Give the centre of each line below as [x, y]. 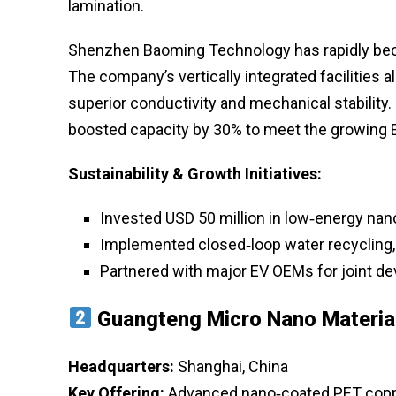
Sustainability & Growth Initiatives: [195, 173]
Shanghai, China [231, 366]
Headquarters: [121, 366]
